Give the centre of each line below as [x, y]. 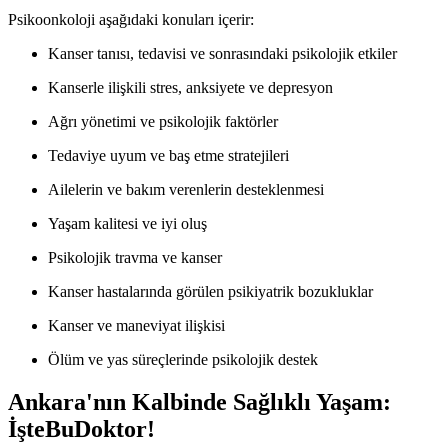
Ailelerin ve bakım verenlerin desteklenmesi [186, 190]
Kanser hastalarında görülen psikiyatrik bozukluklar [210, 292]
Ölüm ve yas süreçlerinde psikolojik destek [183, 360]
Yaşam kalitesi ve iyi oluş [127, 224]
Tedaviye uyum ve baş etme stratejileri [168, 156]
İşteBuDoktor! [81, 429]
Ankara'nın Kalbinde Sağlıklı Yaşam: [199, 402]
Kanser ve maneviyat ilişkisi [136, 326]
